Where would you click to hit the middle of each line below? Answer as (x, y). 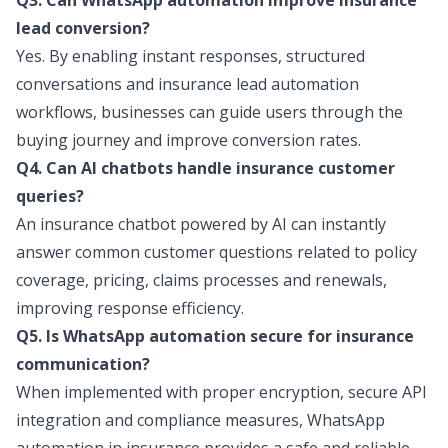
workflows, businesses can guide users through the (209, 112)
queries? (50, 196)
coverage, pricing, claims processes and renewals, (201, 280)
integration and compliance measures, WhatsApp (200, 420)
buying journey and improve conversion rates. (188, 140)
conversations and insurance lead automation (187, 84)
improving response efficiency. (130, 308)
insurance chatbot (108, 224)
